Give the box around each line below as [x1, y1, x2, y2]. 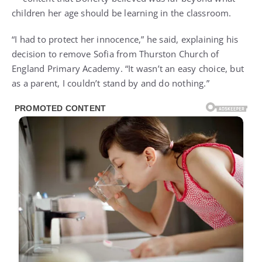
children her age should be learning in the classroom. [12, 6, 232, 19]
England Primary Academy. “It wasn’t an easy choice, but [12, 62, 244, 74]
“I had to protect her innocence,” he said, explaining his [12, 33, 239, 45]
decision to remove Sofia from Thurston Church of [12, 47, 219, 60]
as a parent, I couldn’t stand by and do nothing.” [12, 77, 209, 89]
